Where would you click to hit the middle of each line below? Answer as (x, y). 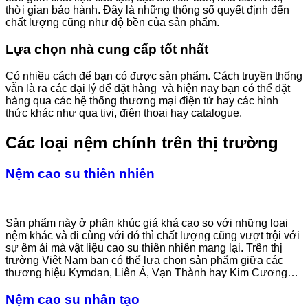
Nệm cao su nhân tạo (73, 299)
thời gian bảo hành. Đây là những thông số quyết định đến (147, 10)
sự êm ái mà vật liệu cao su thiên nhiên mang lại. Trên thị (144, 248)
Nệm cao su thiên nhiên (80, 173)
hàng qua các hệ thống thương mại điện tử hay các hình (142, 100)
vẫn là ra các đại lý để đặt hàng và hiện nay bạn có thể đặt (148, 88)
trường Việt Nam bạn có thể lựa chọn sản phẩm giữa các (144, 261)
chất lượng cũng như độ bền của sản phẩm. (112, 23)
